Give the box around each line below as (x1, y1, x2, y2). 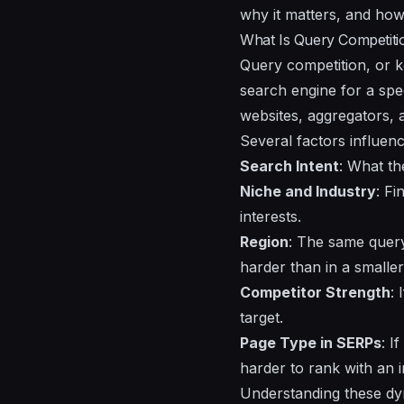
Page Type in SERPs (240, 334, 381, 353)
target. (240, 308, 283, 327)
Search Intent (240, 157, 339, 176)
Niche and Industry (240, 182, 376, 201)
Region (240, 233, 289, 252)
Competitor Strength (240, 283, 390, 302)
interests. (240, 207, 301, 226)
